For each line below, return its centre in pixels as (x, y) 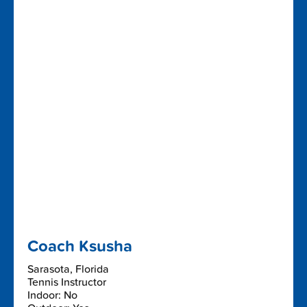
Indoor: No (52, 295)
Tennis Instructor (67, 282)
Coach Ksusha (80, 246)
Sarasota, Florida (68, 269)
